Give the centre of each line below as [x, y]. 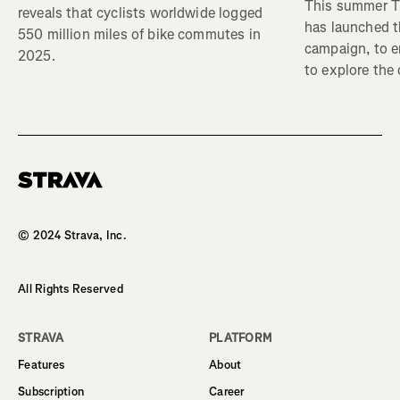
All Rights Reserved [71, 288]
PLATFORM [241, 337]
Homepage [46, 195]
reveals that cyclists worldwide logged [141, 13]
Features [42, 364]
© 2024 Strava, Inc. [72, 235]
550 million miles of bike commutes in [139, 35]
